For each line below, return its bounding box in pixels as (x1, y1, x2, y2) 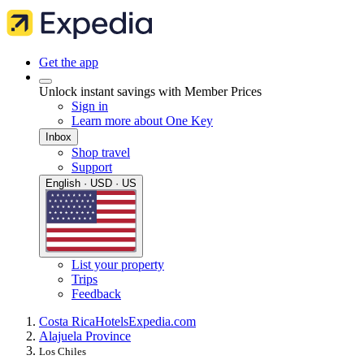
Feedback (71, 287, 121, 301)
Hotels (95, 314, 128, 329)
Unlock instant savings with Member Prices (39, 84, 262, 98)
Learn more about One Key (71, 114, 213, 128)
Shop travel (71, 145, 130, 159)
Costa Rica (39, 314, 95, 329)
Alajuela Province (39, 329, 131, 344)
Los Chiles (39, 345, 86, 358)
